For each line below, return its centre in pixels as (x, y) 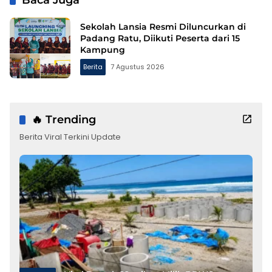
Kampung (103, 49)
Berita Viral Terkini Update (70, 137)
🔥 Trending (64, 120)
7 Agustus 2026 (138, 66)
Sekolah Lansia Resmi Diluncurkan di (163, 26)
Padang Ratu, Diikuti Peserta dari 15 (160, 38)
